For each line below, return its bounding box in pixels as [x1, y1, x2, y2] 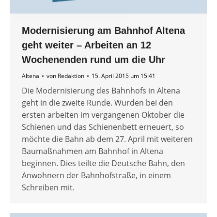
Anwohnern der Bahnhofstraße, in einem [22, 170, 171, 181]
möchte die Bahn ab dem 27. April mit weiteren [22, 134, 193, 145]
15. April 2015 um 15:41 [92, 72, 155, 80]
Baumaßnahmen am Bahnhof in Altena [22, 146, 163, 157]
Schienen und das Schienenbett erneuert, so [22, 122, 184, 133]
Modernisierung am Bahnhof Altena [22, 25, 185, 36]
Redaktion [58, 72, 84, 80]
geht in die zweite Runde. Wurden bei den [22, 97, 173, 108]
